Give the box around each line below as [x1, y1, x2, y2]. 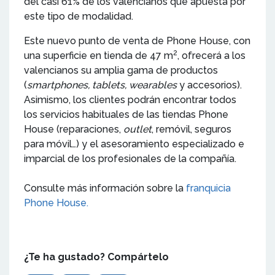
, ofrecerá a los [177, 49, 246, 61]
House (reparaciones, [24, 123, 123, 135]
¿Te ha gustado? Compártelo [24, 250, 169, 263]
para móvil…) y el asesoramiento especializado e [24, 137, 244, 150]
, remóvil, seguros [152, 123, 231, 135]
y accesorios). [177, 79, 242, 91]
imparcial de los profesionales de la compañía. [24, 152, 236, 165]
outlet [123, 123, 152, 135]
